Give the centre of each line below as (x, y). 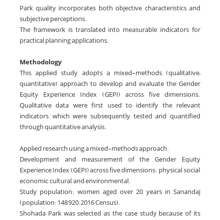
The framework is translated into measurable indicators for (110, 30)
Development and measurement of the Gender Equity (110, 160)
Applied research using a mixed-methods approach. (94, 149)
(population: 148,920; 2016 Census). (70, 203)
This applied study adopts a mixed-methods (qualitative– (110, 73)
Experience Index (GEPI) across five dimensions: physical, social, (110, 170)
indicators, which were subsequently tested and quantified (110, 116)
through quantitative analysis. (63, 127)
